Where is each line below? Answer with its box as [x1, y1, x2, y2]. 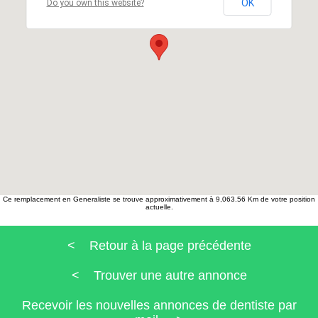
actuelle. [145, 202, 173, 211]
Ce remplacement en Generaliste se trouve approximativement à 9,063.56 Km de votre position [3, 194, 315, 203]
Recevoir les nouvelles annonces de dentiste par [21, 297, 297, 312]
